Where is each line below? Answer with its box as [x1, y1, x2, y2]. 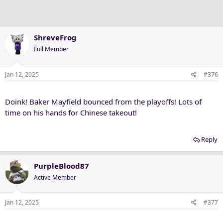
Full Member [34, 45, 69, 53]
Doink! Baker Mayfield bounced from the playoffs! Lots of [5, 96, 202, 107]
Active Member [34, 173, 76, 182]
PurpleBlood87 [34, 160, 89, 171]
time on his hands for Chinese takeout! [5, 107, 137, 117]
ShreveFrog [34, 32, 77, 42]
